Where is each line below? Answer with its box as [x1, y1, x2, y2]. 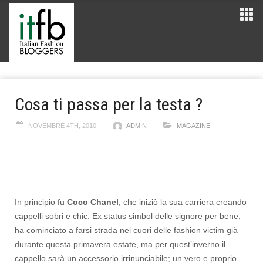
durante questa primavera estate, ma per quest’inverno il [15, 240, 225, 249]
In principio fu [15, 197, 67, 207]
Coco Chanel [67, 197, 119, 207]
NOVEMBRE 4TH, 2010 [28, 122, 96, 129]
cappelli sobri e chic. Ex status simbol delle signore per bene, [15, 211, 241, 221]
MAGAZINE [177, 122, 210, 129]
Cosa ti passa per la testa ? [15, 94, 203, 114]
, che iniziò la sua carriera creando [119, 197, 247, 207]
